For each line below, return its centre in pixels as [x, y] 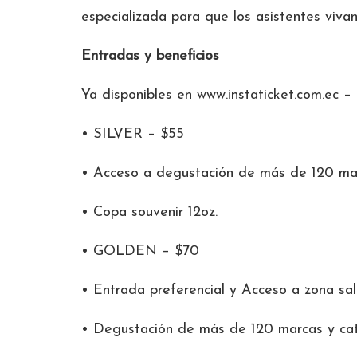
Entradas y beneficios [150, 56]
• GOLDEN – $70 [140, 251]
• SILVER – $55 [133, 134]
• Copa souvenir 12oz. [149, 212]
